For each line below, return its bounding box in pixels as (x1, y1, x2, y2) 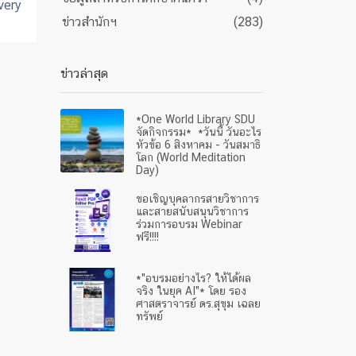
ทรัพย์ (136, 310, 163, 323)
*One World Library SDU (136, 113, 255, 126)
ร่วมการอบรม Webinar (136, 218, 242, 230)
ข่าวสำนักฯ (62, 14, 117, 29)
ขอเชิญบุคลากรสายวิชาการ (136, 192, 259, 205)
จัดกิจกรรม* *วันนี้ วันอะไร (136, 126, 261, 138)
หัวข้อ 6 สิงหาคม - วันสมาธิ (136, 138, 261, 151)
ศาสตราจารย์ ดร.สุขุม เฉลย (136, 297, 261, 310)
